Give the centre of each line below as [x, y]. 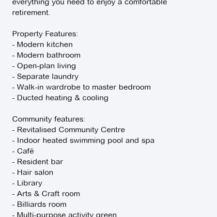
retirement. [31, 13]
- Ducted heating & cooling [60, 98]
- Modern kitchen [42, 45]
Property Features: [45, 34]
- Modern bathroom [46, 55]
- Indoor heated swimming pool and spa [83, 140]
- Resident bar [38, 162]
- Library [27, 183]
